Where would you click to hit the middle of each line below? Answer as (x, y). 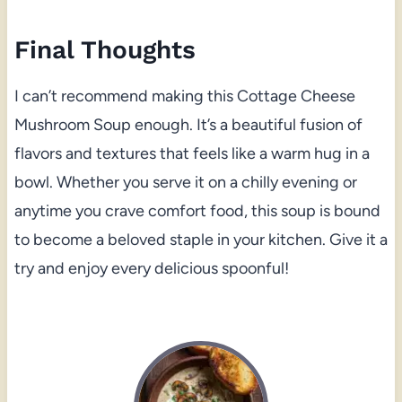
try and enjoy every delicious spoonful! (151, 268)
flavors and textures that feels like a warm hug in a (192, 153)
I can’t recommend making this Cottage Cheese (184, 96)
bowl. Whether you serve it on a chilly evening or (185, 182)
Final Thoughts (105, 49)
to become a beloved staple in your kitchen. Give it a (201, 239)
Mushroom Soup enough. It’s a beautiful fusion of (188, 124)
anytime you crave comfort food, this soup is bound (197, 210)
